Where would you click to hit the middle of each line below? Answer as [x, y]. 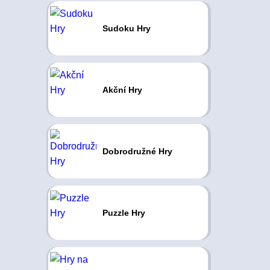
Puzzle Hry [124, 213]
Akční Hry [122, 90]
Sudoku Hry [126, 28]
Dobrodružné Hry [137, 151]
